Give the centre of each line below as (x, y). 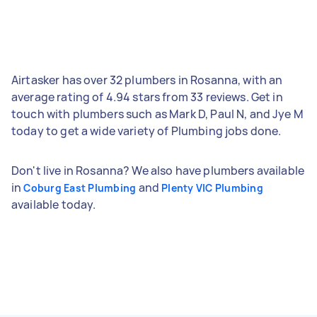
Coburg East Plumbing (80, 188)
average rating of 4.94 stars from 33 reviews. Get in (147, 97)
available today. (54, 204)
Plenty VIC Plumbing (212, 188)
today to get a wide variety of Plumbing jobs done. (146, 131)
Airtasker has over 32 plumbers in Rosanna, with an (147, 80)
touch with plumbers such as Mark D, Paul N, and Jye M (157, 114)
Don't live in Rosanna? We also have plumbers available (158, 170)
